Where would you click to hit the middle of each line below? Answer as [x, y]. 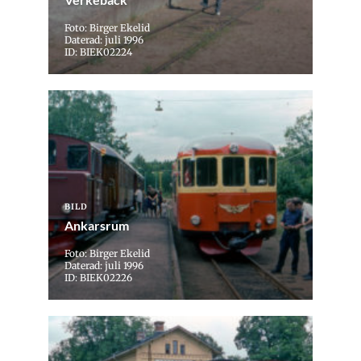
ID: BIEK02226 [98, 278]
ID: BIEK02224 [98, 52]
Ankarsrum [97, 226]
